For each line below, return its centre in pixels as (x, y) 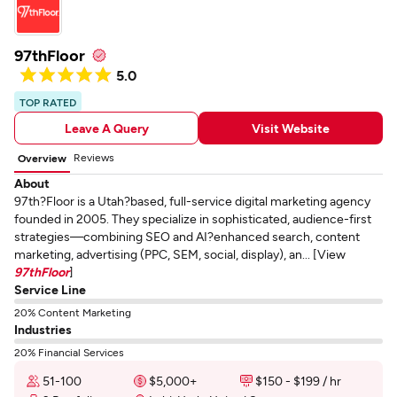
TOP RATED (48, 102)
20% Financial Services (69, 352)
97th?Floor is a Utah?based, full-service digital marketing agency (192, 201)
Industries (43, 329)
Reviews (94, 157)
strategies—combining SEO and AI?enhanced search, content (187, 236)
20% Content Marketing (73, 312)
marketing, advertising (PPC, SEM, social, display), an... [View (180, 254)
